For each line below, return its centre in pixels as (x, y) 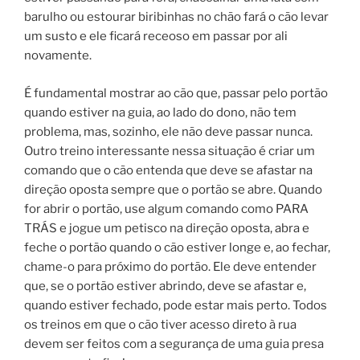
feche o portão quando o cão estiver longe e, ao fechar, (177, 247)
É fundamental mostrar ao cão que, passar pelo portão (176, 93)
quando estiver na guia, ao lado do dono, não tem (160, 112)
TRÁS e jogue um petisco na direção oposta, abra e (167, 228)
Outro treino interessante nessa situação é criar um (170, 151)
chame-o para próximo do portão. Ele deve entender (170, 266)
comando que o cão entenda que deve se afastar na (168, 170)
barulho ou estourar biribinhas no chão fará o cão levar (176, 17)
